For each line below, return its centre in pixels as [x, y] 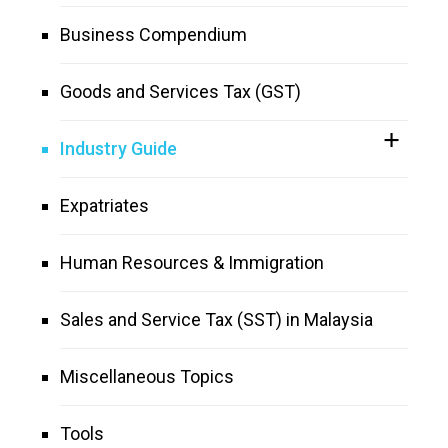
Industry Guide [118, 148]
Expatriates [104, 205]
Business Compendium [153, 34]
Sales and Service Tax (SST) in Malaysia [216, 319]
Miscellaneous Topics [147, 376]
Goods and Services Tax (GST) [180, 91]
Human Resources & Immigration [192, 262]
